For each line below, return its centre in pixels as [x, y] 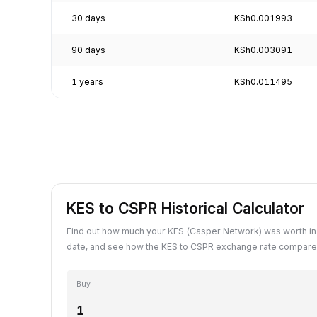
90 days [88, 50]
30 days [88, 18]
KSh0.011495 [263, 81]
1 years [87, 81]
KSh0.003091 [263, 50]
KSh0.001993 [263, 18]
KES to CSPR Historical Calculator [185, 208]
